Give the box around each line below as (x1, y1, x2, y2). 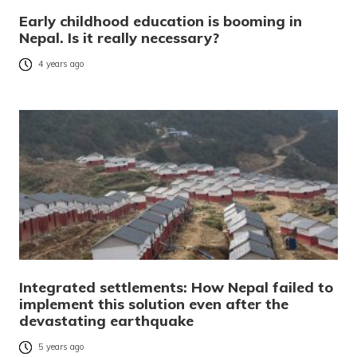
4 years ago (38, 58, 84, 70)
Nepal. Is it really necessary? (19, 29, 219, 48)
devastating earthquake (19, 312, 194, 331)
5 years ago (38, 341, 84, 353)
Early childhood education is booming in (19, 12, 302, 31)
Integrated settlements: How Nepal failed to (19, 278, 333, 297)
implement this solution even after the (19, 295, 288, 314)
